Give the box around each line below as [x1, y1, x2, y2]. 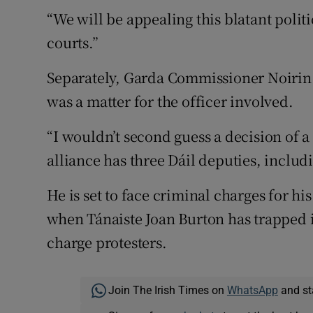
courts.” [47, 32, 99, 53]
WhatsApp [226, 284, 278, 296]
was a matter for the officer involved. [47, 91, 293, 112]
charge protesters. [47, 232, 167, 253]
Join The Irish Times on [108, 284, 227, 296]
